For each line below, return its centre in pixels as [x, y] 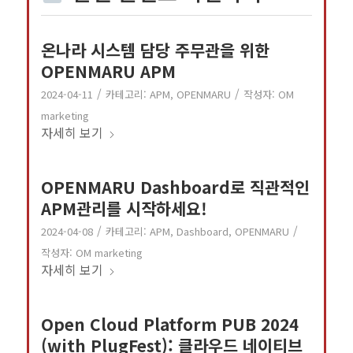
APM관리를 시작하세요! [124, 208]
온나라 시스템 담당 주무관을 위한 [155, 49]
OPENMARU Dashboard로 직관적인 [175, 186]
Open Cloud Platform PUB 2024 [169, 323]
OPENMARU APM [108, 71]
